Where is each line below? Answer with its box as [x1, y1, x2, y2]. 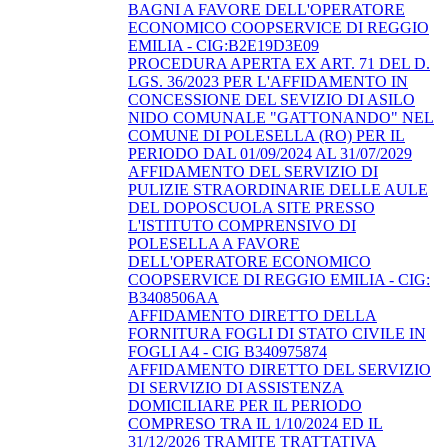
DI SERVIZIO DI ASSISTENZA [128, 378, 344, 396]
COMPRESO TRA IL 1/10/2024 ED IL [128, 414, 383, 432]
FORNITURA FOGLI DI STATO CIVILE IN [128, 324, 426, 342]
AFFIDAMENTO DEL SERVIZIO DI [128, 162, 378, 180]
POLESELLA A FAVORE [128, 234, 300, 252]
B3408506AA [128, 288, 219, 306]
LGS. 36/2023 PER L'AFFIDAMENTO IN [128, 72, 408, 90]
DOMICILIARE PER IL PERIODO [128, 396, 362, 414]
